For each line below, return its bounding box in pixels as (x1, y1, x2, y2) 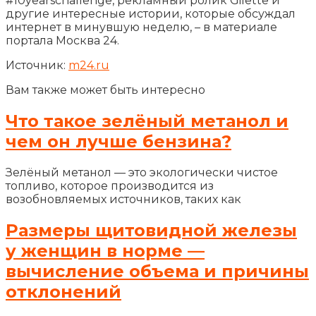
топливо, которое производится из (6, 178, 214, 193)
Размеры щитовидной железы (6, 219, 297, 241)
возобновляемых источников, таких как (6, 192, 241, 206)
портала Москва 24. (6, 33, 119, 47)
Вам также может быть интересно (6, 83, 205, 97)
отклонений (6, 281, 121, 302)
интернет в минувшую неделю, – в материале (6, 20, 277, 34)
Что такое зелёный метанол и (6, 110, 288, 131)
